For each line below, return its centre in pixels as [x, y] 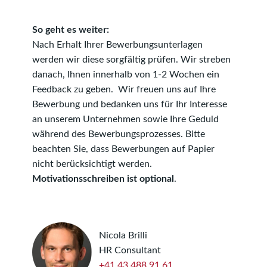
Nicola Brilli [123, 236]
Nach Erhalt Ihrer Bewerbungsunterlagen [117, 45]
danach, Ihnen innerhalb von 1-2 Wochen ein [126, 75]
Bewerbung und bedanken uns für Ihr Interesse [130, 105]
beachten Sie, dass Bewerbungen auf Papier [123, 149]
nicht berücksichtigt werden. [92, 164]
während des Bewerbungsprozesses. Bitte [119, 134]
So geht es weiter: [71, 30]
